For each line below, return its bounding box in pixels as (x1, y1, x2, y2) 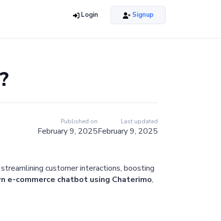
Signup (131, 10, 153, 20)
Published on (61, 117, 98, 126)
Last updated (121, 117, 158, 126)
